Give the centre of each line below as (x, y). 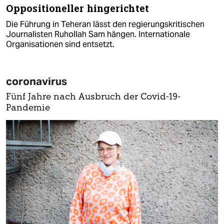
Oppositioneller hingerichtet (77, 8)
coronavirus (36, 81)
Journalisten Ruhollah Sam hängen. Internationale (98, 34)
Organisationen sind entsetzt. (60, 44)
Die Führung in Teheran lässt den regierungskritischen (105, 24)
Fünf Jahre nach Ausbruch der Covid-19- (93, 97)
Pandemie (28, 108)
